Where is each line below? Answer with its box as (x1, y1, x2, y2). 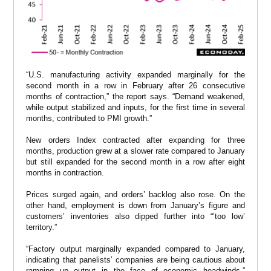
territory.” (26, 223, 57, 232)
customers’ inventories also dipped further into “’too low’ (26, 212, 245, 221)
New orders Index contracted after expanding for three (26, 135, 245, 145)
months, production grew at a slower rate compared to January (26, 146, 245, 156)
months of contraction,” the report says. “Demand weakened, (26, 92, 245, 102)
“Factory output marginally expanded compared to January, (26, 244, 245, 254)
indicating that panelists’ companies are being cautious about (26, 255, 245, 265)
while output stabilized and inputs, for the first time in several (26, 103, 245, 113)
